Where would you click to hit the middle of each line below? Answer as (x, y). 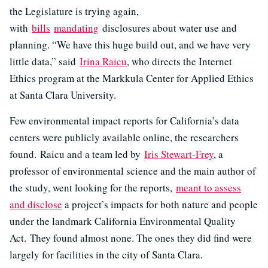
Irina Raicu (103, 62)
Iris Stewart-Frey (179, 154)
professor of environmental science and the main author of (133, 171)
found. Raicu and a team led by (77, 154)
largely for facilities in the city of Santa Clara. (106, 255)
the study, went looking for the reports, (93, 188)
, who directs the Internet (179, 62)
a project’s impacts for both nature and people (160, 205)
